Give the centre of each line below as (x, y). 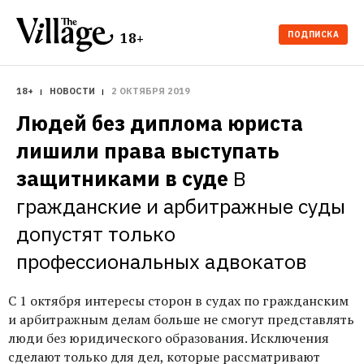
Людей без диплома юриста (160, 123)
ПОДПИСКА (313, 34)
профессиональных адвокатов (162, 261)
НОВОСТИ (72, 91)
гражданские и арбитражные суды (181, 206)
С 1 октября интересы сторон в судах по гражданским (178, 301)
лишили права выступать (147, 151)
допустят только (96, 234)
